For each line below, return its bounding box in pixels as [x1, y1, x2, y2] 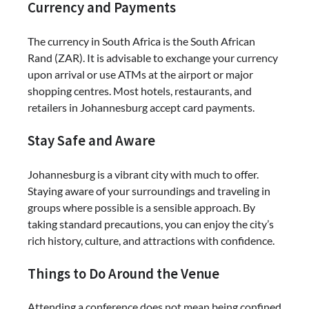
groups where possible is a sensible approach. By [28, 200, 255, 214]
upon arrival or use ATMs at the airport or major [28, 68, 253, 81]
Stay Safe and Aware [28, 131, 155, 150]
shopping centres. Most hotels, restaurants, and [28, 84, 252, 98]
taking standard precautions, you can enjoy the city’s [28, 217, 274, 230]
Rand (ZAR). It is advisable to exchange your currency [28, 51, 278, 65]
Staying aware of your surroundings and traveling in [28, 183, 270, 197]
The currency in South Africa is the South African [28, 34, 255, 48]
